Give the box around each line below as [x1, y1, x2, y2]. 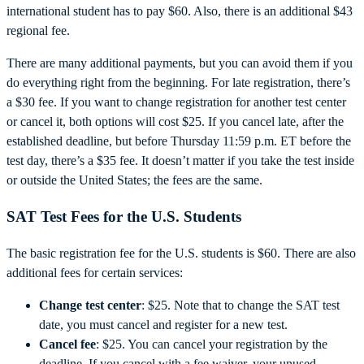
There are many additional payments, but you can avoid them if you [6, 56, 353, 71]
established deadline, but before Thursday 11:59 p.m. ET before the [6, 134, 351, 149]
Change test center [39, 297, 141, 312]
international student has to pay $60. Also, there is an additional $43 [6, 4, 353, 19]
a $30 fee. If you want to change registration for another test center [6, 95, 346, 110]
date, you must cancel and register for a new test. [39, 317, 291, 331]
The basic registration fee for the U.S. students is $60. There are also [6, 245, 356, 260]
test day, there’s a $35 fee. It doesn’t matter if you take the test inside [6, 154, 354, 168]
